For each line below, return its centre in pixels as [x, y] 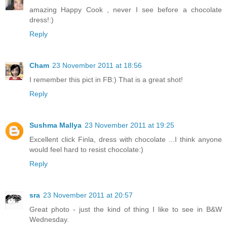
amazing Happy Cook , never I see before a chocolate [126, 9]
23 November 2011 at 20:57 [88, 195]
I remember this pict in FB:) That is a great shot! [106, 79]
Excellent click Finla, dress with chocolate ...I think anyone [126, 139]
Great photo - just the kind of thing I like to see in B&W [126, 209]
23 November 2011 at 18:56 [97, 65]
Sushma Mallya [55, 125]
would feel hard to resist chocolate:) [86, 149]
